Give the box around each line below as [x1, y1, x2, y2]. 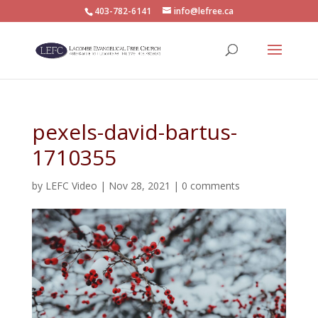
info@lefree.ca [173, 5, 234, 17]
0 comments [181, 179, 240, 192]
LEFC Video [45, 179, 97, 192]
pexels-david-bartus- [31, 117, 237, 146]
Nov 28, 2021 [108, 179, 170, 192]
